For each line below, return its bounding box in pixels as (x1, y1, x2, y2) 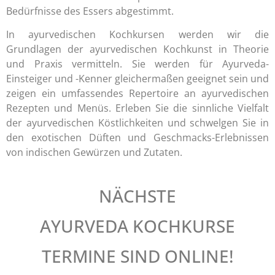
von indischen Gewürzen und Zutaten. (6, 145, 182, 160)
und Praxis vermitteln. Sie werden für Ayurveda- (6, 57, 269, 71)
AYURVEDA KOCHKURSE (40, 214, 235, 238)
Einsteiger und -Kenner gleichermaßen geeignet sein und (6, 72, 269, 86)
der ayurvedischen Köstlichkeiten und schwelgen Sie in (6, 116, 269, 130)
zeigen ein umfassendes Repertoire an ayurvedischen (6, 87, 269, 101)
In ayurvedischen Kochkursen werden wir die (6, 28, 269, 42)
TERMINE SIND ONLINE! (41, 244, 234, 268)
